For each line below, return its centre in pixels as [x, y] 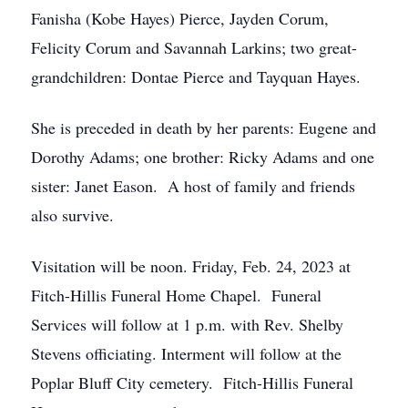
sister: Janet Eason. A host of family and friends [193, 186]
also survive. [72, 215]
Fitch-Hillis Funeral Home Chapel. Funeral [176, 295]
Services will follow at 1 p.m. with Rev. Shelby [187, 324]
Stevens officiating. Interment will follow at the [186, 353]
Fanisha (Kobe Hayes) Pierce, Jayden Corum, [180, 18]
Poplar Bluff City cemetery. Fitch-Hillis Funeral [192, 382]
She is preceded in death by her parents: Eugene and [204, 127]
